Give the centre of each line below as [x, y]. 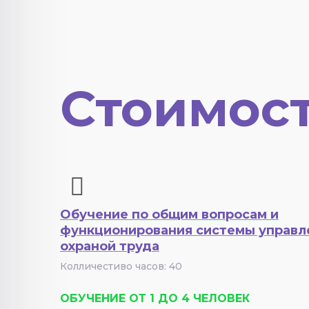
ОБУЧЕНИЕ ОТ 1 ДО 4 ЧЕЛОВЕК [155, 298]
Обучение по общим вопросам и [169, 215]
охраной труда [110, 246]
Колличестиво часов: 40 [121, 266]
